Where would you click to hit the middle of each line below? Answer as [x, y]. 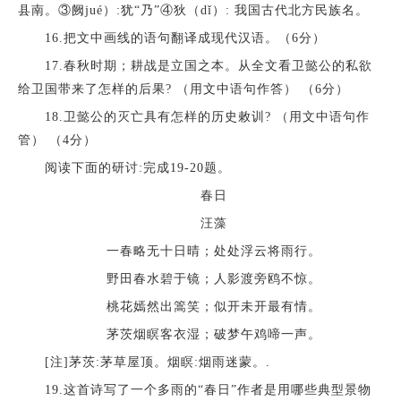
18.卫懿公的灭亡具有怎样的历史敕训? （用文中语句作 [193, 117]
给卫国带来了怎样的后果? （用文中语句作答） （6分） [183, 90]
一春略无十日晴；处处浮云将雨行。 [200, 252]
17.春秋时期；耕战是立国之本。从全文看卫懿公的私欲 [195, 66]
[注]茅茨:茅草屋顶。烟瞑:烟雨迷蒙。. [144, 363]
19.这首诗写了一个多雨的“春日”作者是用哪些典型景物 [194, 390]
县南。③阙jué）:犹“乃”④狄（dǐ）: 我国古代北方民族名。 [193, 11]
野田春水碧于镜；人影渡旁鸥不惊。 [200, 279]
